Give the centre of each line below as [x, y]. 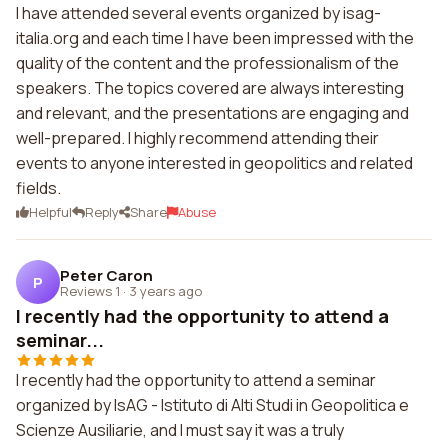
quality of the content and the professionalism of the [207, 63]
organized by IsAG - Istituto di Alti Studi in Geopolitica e [212, 405]
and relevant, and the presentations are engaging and [212, 113]
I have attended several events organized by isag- [198, 13]
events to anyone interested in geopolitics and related [214, 163]
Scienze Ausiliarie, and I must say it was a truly [180, 430]
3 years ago [165, 290]
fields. [38, 188]
